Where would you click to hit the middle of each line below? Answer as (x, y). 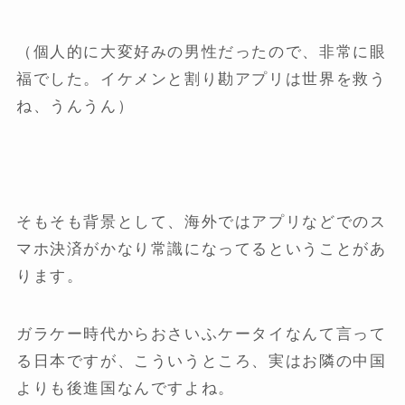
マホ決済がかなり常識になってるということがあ (201, 250)
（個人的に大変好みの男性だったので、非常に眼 (201, 52)
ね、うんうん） (75, 107)
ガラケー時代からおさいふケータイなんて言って (201, 334)
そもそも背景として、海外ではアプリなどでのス (201, 222)
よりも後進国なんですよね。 (125, 389)
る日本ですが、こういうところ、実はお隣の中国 (201, 362)
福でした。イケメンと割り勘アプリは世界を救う (201, 80)
